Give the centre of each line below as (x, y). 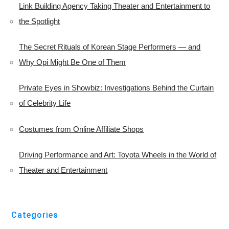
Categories (35, 215)
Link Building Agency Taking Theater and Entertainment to (115, 6)
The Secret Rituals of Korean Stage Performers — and (110, 47)
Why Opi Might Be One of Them (73, 62)
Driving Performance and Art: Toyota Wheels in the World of (118, 155)
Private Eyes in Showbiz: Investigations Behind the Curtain (117, 88)
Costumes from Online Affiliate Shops (82, 129)
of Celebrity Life (45, 103)
